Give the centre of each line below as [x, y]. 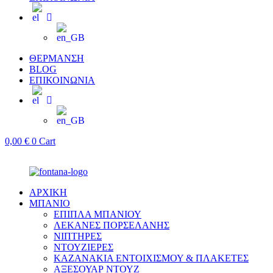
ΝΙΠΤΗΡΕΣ [78, 236]
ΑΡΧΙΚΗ [48, 193]
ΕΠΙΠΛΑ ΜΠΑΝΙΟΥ [97, 214]
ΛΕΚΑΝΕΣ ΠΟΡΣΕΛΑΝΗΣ [112, 225]
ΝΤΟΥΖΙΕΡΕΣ [83, 247]
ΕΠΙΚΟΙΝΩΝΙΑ [62, 80]
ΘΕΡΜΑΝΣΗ [57, 58]
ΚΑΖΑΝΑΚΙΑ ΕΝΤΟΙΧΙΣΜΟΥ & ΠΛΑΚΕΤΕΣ [151, 258]
